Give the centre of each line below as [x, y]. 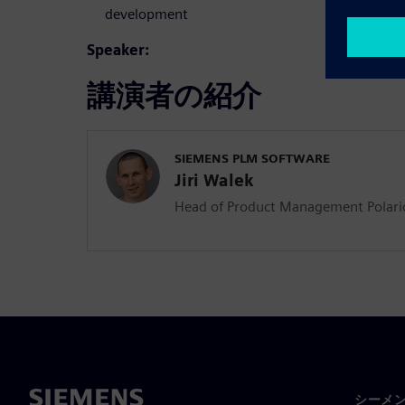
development [146, 14]
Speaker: [118, 50]
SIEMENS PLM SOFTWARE [252, 158]
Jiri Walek [214, 180]
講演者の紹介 [174, 95]
